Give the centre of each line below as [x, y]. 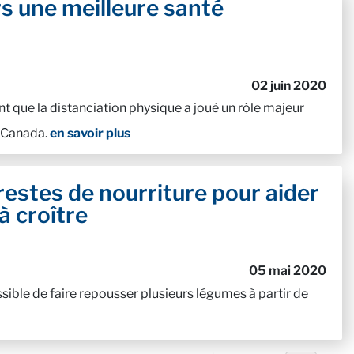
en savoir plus [90, 134]
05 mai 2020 [287, 271]
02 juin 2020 [288, 85]
